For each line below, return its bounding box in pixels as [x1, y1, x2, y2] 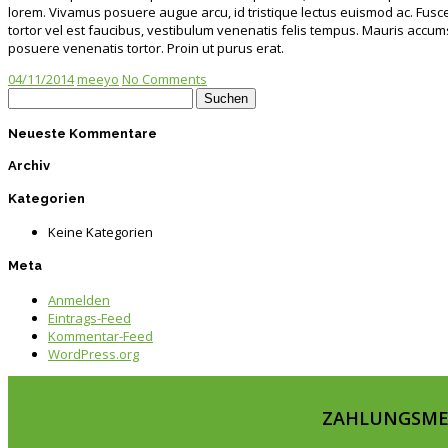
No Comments [122, 69, 207, 88]
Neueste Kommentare [8, 126, 157, 142]
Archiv [8, 158, 50, 174]
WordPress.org [48, 344, 139, 363]
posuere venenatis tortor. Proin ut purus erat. [8, 38, 284, 57]
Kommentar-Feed [48, 326, 153, 345]
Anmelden [48, 290, 110, 309]
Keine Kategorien [48, 222, 153, 241]
